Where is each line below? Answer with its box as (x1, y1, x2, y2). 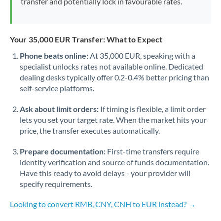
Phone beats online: (20, 51, 88, 60)
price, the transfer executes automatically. (20, 126, 160, 135)
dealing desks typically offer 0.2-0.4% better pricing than (20, 73, 209, 82)
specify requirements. (20, 179, 92, 188)
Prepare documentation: (20, 147, 106, 156)
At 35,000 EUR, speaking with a (88, 51, 195, 60)
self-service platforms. (20, 83, 94, 93)
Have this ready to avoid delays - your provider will (20, 168, 190, 178)
